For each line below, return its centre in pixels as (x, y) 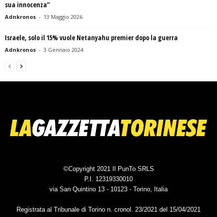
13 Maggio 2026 (63, 16)
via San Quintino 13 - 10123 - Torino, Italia (108, 189)
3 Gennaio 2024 (63, 49)
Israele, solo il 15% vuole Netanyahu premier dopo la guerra (91, 37)
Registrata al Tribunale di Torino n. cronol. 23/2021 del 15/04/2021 (108, 209)
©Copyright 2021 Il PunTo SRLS (108, 169)
